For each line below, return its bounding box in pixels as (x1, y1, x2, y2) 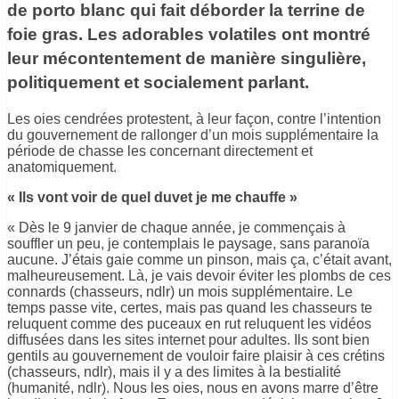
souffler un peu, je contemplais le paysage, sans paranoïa (7, 235, 370, 251)
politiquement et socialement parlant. (7, 72, 309, 92)
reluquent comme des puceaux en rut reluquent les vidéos (7, 315, 371, 331)
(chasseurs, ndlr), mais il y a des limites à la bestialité (7, 363, 341, 379)
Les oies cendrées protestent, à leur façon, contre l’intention (7, 110, 381, 126)
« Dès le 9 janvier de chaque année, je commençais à (7, 219, 346, 235)
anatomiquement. (7, 159, 117, 175)
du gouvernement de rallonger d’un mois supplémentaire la (7, 126, 379, 142)
